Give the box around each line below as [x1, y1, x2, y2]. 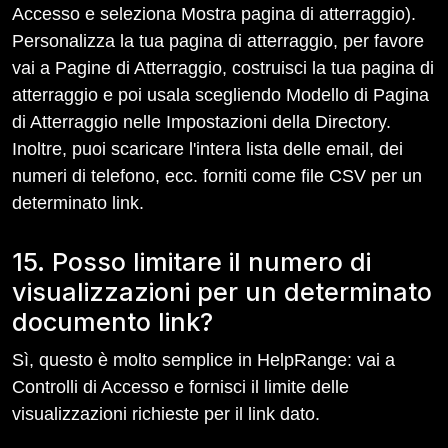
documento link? [12, 307, 213, 337]
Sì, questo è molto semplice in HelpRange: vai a [12, 350, 395, 370]
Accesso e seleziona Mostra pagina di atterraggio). [12, 4, 416, 24]
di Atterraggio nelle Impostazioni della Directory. [12, 112, 391, 132]
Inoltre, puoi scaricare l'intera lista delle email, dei [12, 139, 403, 159]
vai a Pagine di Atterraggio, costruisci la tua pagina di [12, 58, 434, 78]
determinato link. [12, 193, 144, 213]
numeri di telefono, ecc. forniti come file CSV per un [12, 166, 422, 186]
